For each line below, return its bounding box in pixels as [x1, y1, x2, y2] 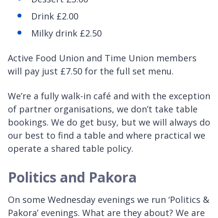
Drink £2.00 [31, 10, 78, 22]
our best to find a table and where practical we [8, 129, 205, 141]
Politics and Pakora [8, 167, 137, 186]
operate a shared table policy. [8, 142, 133, 154]
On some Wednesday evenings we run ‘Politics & [8, 193, 209, 205]
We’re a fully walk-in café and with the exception [8, 90, 210, 102]
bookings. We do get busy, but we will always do [8, 116, 210, 128]
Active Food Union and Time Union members [8, 52, 197, 64]
